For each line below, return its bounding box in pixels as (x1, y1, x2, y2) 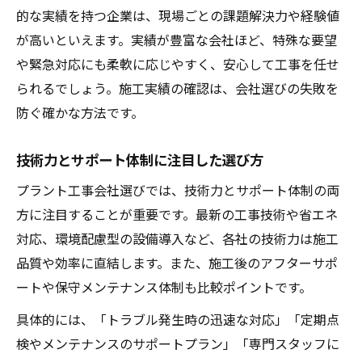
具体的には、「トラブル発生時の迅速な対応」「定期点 (16, 309, 339, 329)
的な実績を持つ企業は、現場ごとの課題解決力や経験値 (16, 5, 339, 25)
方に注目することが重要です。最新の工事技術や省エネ (16, 204, 338, 224)
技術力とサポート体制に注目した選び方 (16, 148, 263, 170)
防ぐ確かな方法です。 (16, 102, 144, 122)
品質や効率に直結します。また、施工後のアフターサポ (16, 252, 338, 272)
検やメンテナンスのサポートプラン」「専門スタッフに (16, 333, 339, 353)
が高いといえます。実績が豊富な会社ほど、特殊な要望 (16, 29, 337, 49)
